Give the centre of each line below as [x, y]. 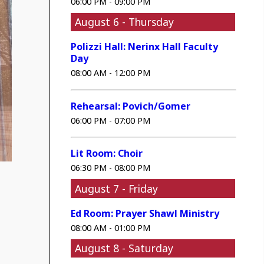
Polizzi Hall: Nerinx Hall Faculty [145, 47]
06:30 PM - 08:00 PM [111, 168]
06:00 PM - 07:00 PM [111, 120]
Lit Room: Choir [107, 154]
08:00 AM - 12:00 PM [111, 73]
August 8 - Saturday [124, 248]
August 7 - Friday [117, 188]
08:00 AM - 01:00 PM [111, 227]
